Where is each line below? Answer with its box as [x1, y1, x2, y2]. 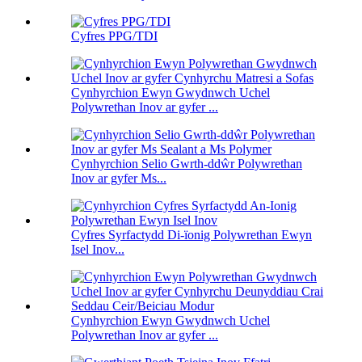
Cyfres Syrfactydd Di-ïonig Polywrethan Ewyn [71, 228, 312, 242]
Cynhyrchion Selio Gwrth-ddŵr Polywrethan [71, 157, 302, 171]
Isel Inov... [71, 242, 124, 257]
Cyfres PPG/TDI [71, 29, 158, 44]
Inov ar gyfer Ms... [71, 171, 166, 186]
